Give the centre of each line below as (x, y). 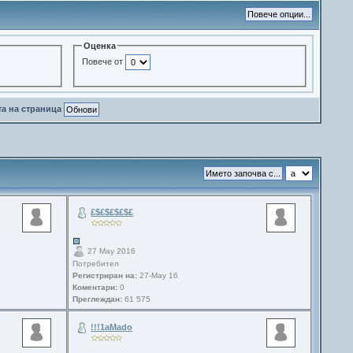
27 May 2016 (111, 251)
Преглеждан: (98, 299)
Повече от (103, 61)
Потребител (96, 264)
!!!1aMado (112, 327)
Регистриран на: (105, 276)
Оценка (99, 46)
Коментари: (95, 288)
